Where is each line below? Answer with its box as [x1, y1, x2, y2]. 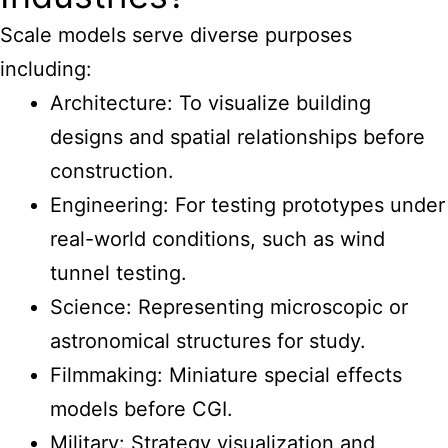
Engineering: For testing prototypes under [50, 193, 445, 217]
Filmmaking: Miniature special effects [50, 363, 402, 387]
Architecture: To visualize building [50, 91, 371, 115]
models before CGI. [50, 397, 233, 421]
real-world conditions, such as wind [50, 227, 385, 251]
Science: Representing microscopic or [50, 295, 408, 319]
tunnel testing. [50, 261, 187, 285]
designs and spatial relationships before [50, 125, 425, 149]
